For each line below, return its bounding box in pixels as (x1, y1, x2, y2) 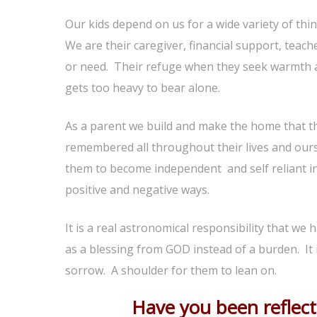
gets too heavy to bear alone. (65, 80, 220, 96)
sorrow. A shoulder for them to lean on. (65, 263, 277, 278)
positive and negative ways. (65, 182, 209, 197)
